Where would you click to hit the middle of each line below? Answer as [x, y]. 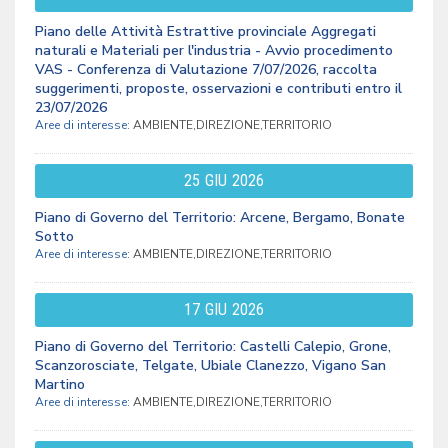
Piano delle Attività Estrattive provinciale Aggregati [205, 31]
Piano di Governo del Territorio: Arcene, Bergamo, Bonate [220, 217]
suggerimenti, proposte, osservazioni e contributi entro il [218, 88]
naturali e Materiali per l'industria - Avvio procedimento [214, 50]
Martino [60, 384]
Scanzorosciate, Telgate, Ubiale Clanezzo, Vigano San [210, 365]
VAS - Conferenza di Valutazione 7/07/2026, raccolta [206, 69]
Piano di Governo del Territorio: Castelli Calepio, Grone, [213, 346]
